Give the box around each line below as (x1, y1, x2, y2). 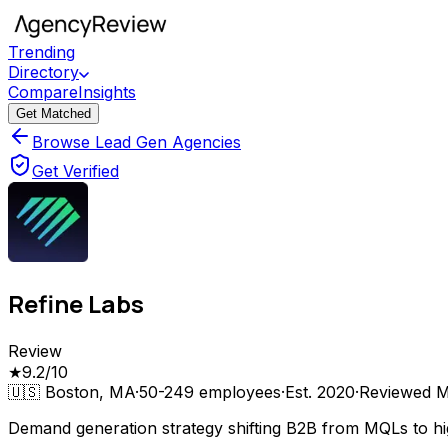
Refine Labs (8, 286, 144, 320)
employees (194, 381, 281, 402)
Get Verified (32, 161, 119, 181)
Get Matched (16, 106, 91, 121)
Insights (78, 82, 136, 102)
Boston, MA (45, 381, 135, 402)
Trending (8, 42, 75, 62)
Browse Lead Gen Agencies (32, 132, 241, 152)
